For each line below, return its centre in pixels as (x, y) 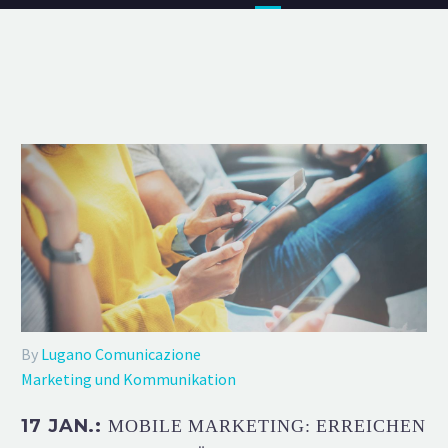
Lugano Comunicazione (121, 353)
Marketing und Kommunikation (128, 378)
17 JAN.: (65, 425)
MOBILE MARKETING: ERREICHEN (267, 425)
